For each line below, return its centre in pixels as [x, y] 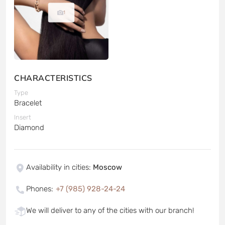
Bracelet [28, 103]
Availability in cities [58, 167]
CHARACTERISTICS [53, 78]
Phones [39, 189]
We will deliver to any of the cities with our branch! [110, 210]
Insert [23, 117]
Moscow [107, 167]
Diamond [29, 127]
